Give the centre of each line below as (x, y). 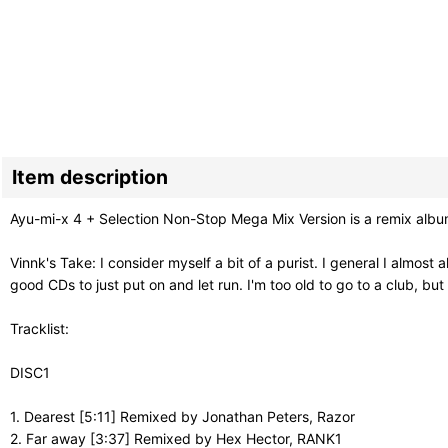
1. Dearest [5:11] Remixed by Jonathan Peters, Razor (182, 417)
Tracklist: (39, 329)
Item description (90, 177)
